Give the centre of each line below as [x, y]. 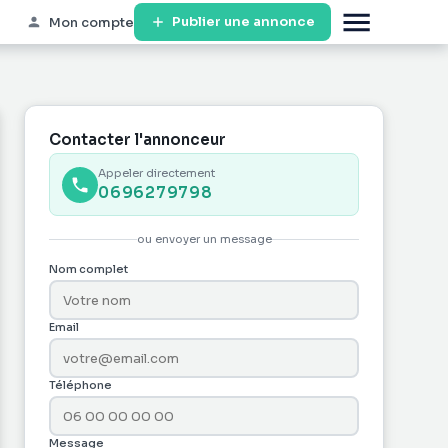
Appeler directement [156, 173]
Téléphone [80, 385]
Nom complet [88, 269]
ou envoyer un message [204, 239]
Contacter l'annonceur [137, 139]
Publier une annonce [243, 21]
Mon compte [91, 22]
